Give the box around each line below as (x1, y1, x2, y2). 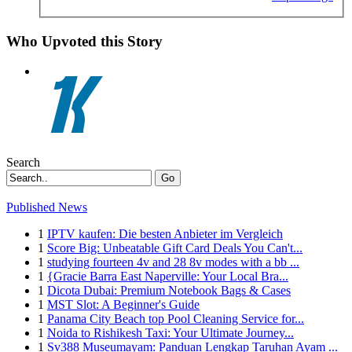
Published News (6, 200, 87, 214)
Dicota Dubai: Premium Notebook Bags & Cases (47, 284, 291, 298)
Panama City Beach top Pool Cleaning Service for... (47, 312, 304, 326)
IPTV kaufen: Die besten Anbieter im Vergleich (47, 227, 283, 241)
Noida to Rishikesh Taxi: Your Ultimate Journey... (47, 326, 294, 340)
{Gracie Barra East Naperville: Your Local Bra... (47, 269, 288, 284)
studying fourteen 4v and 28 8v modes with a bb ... (47, 255, 299, 269)
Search (6, 156, 40, 170)
